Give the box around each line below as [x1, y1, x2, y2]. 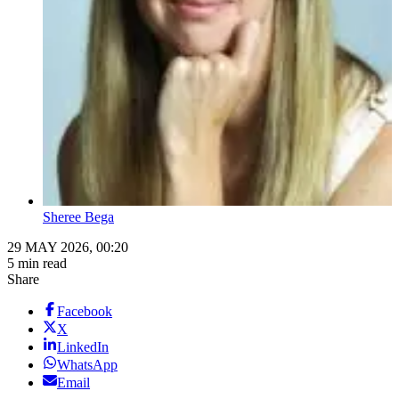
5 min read [7, 256, 67, 272]
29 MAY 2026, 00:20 [7, 240, 128, 256]
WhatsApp [57, 357, 118, 373]
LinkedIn [57, 339, 109, 355]
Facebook [57, 304, 112, 320]
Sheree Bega [43, 209, 114, 225]
